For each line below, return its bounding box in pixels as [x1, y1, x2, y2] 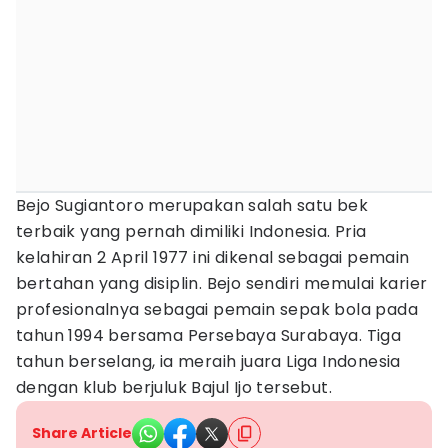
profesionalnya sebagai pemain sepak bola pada [16, 298, 418, 321]
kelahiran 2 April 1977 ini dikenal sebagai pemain [16, 246, 410, 269]
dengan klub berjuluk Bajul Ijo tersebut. [16, 376, 332, 399]
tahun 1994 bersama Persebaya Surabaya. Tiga [16, 324, 402, 347]
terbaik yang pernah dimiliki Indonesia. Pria [16, 220, 367, 243]
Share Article [32, 423, 132, 443]
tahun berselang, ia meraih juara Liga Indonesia [16, 350, 401, 373]
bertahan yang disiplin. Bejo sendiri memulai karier [16, 272, 428, 295]
